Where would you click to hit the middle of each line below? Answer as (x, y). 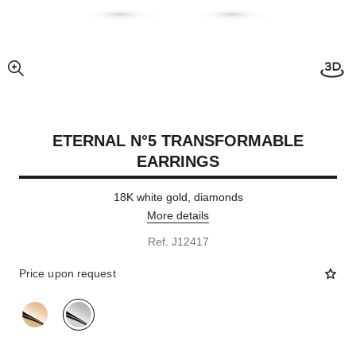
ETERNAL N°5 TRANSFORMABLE (178, 141)
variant (36, 306)
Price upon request (67, 273)
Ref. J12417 (178, 242)
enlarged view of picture (66, 75)
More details (178, 215)
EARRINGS (178, 161)
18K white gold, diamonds (178, 197)
